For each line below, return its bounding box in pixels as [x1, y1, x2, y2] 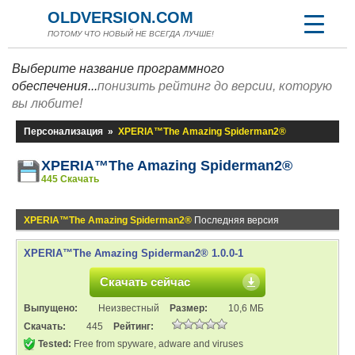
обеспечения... [12, 79, 97, 93]
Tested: [38, 338, 71, 349]
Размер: [170, 303, 210, 314]
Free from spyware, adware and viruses [71, 338, 243, 349]
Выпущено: [24, 303, 80, 314]
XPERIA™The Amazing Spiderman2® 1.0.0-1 [24, 247, 243, 259]
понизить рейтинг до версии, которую [97, 79, 332, 93]
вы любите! [12, 97, 82, 110]
